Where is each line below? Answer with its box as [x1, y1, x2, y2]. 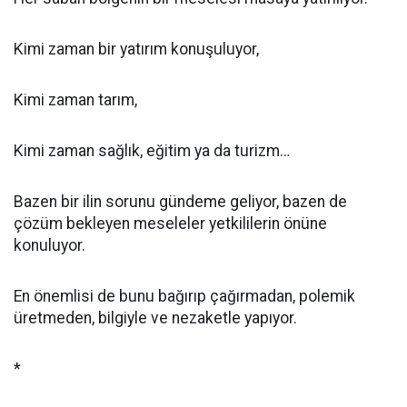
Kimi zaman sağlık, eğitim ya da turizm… [14, 142, 290, 160]
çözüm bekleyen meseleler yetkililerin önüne [14, 214, 327, 233]
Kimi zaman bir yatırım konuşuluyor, [14, 40, 259, 58]
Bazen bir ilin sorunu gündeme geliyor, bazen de [14, 193, 347, 211]
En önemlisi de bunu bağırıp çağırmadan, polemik [14, 287, 355, 305]
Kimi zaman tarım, [14, 91, 137, 109]
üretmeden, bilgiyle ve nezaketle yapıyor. [14, 309, 297, 327]
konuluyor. [14, 236, 85, 254]
